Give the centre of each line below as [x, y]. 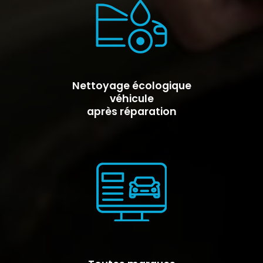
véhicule [131, 99]
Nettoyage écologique [131, 86]
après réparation [131, 112]
